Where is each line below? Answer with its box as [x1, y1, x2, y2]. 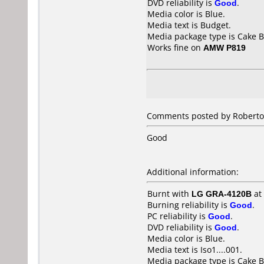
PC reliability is [147, 210, 208, 222]
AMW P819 [203, 42, 246, 53]
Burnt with [147, 188, 192, 199]
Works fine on [147, 42, 203, 53]
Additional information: [147, 166, 239, 177]
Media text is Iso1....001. [147, 244, 242, 255]
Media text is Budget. [147, 19, 231, 31]
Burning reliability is [147, 199, 230, 210]
